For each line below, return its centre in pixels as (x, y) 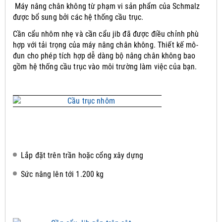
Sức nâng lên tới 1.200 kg (62, 174)
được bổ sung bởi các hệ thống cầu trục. (78, 17)
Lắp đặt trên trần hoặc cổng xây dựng (82, 155)
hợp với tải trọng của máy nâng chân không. (85, 45)
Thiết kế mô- (178, 45)
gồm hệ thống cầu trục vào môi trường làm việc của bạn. (105, 66)
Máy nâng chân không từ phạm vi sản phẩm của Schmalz (107, 6)
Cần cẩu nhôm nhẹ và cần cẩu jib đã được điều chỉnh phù (106, 34)
